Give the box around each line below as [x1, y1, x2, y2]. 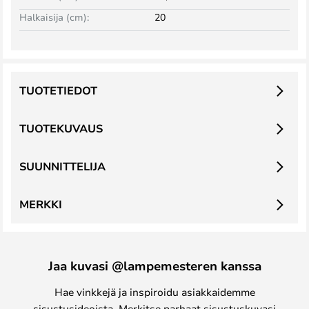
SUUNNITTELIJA [19, 159, 106, 174]
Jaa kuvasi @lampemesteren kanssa [48, 257, 261, 274]
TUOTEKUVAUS [19, 121, 103, 136]
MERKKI [19, 197, 62, 212]
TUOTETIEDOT [19, 83, 97, 98]
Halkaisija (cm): [19, 10, 89, 23]
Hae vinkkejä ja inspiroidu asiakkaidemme [54, 285, 255, 299]
